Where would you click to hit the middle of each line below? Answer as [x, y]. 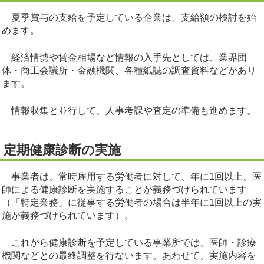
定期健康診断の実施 [62, 150]
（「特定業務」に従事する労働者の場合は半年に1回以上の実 [132, 203]
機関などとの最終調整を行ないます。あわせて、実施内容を [129, 256]
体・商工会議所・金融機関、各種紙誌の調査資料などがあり [129, 71]
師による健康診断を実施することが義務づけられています [124, 190]
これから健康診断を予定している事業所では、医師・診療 [129, 243]
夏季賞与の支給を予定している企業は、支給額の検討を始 [129, 18]
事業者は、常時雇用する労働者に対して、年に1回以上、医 [132, 177]
